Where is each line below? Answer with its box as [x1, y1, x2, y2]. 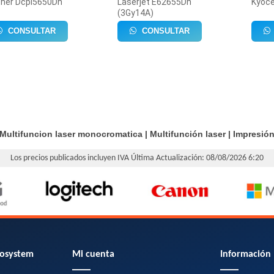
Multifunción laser [150, 129, 226, 139]
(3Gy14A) [117, 8, 154, 18]
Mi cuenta [72, 250, 115, 260]
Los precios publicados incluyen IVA [10, 154, 131, 163]
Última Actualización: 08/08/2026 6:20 [131, 154, 264, 163]
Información [220, 250, 271, 260]
